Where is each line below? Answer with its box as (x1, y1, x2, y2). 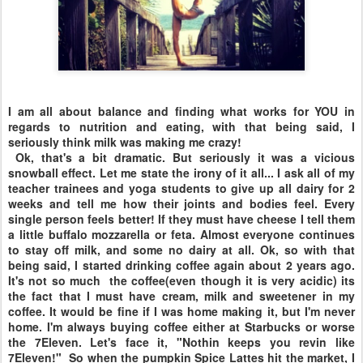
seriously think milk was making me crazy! (8, 134, 241, 150)
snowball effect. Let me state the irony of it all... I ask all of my (8, 164, 355, 181)
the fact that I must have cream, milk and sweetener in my (8, 288, 355, 304)
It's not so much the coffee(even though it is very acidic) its (8, 272, 355, 288)
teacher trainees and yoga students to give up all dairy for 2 (8, 180, 355, 196)
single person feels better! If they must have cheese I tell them (8, 211, 355, 227)
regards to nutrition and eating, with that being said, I (8, 118, 355, 135)
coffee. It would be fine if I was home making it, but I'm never (8, 303, 355, 319)
